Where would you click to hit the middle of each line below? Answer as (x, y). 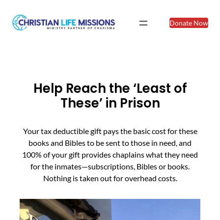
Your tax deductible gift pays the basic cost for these (110, 131)
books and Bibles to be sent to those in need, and (110, 143)
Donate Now (189, 23)
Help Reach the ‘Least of (110, 89)
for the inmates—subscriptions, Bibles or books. (110, 166)
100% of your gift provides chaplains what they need (110, 155)
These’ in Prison (110, 103)
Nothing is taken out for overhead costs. (110, 178)
